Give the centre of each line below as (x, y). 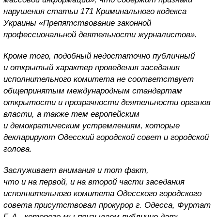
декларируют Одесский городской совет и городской (106, 137)
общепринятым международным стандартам (93, 91)
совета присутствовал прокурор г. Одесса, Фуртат (107, 205)
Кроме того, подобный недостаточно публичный (99, 56)
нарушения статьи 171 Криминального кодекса (95, 11)
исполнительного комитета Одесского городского (102, 193)
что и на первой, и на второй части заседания (94, 182)
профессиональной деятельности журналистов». (100, 34)
